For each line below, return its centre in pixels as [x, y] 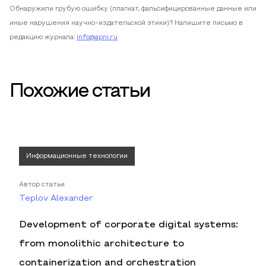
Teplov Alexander [56, 199]
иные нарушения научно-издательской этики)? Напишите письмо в [126, 23]
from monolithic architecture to [102, 244]
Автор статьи [42, 185]
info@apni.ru [97, 38]
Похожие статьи [80, 92]
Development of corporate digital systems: [129, 225]
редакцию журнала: [42, 38]
